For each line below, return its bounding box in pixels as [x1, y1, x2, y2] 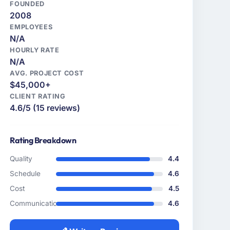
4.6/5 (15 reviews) [10, 103, 81, 113]
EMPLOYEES [10, 23, 53, 31]
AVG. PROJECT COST [10, 69, 84, 78]
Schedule [10, 169, 41, 178]
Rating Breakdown [10, 135, 76, 146]
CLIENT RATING [10, 92, 66, 101]
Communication [10, 199, 62, 208]
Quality [10, 155, 33, 163]
